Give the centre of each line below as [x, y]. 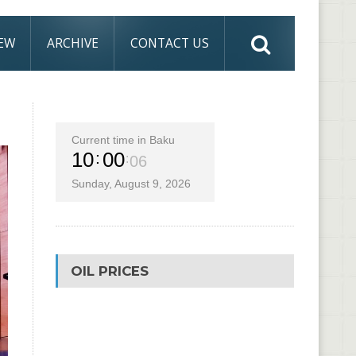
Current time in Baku [123, 140]
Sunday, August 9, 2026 [131, 184]
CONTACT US [170, 43]
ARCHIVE [73, 43]
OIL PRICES [109, 271]
